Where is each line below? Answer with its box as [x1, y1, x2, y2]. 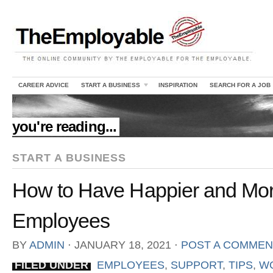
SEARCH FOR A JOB [210, 82, 271, 88]
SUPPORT [170, 259, 222, 272]
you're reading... [12, 118, 117, 135]
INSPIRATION [158, 82, 197, 88]
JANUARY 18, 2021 [71, 239, 174, 252]
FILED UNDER [14, 259, 88, 272]
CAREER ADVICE [18, 82, 69, 88]
